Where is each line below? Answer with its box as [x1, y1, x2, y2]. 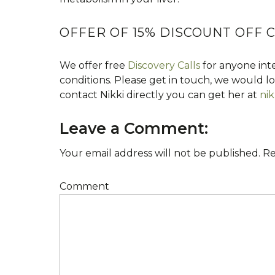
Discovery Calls [128, 60, 200, 71]
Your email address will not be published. [60, 147, 260, 159]
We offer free [60, 60, 128, 71]
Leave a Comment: [60, 119, 208, 137]
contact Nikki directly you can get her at [60, 89, 260, 101]
